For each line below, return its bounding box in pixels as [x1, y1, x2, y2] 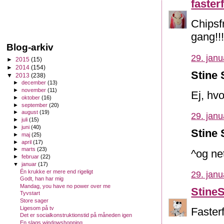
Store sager [20, 197, 49, 204]
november [21, 87, 48, 93]
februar [21, 153, 41, 160]
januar [21, 160, 38, 167]
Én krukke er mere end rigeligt [20, 168, 93, 174]
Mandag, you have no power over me [20, 182, 111, 189]
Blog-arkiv [6, 41, 53, 52]
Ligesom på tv [20, 204, 54, 211]
